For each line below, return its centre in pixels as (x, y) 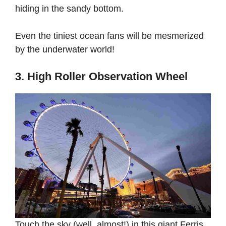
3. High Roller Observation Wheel (101, 76)
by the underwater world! (66, 49)
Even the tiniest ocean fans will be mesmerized (109, 36)
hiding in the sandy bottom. (71, 8)
